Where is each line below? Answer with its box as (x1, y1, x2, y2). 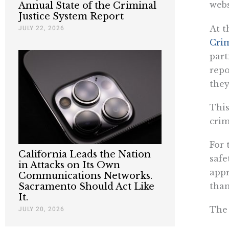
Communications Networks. (18, 170, 152, 182)
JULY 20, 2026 (18, 204, 64, 214)
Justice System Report (18, 10, 124, 22)
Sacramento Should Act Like (18, 181, 154, 193)
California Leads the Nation (18, 149, 151, 161)
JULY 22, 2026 (18, 23, 64, 33)
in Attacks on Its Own (18, 159, 120, 171)
